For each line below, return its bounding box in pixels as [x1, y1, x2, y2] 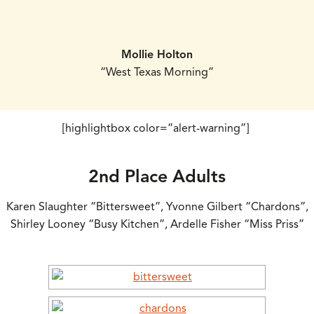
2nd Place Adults [88, 165, 226, 188]
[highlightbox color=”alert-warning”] [62, 121, 252, 135]
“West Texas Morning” [100, 65, 214, 80]
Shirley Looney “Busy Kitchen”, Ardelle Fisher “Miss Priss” [10, 217, 304, 231]
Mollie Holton [121, 48, 193, 62]
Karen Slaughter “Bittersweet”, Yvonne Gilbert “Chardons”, [6, 199, 308, 214]
